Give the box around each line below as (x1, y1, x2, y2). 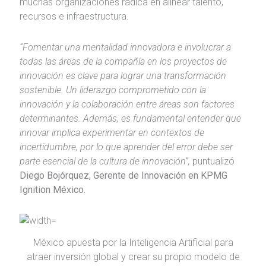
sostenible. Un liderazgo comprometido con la (19, 84, 206, 96)
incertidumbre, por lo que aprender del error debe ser (19, 141, 233, 153)
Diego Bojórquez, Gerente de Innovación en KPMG (19, 170, 227, 182)
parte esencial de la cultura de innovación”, (19, 156, 192, 167)
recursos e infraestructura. (19, 11, 129, 23)
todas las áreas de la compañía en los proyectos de (19, 56, 227, 68)
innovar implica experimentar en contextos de (19, 127, 204, 139)
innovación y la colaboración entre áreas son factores (19, 99, 235, 110)
